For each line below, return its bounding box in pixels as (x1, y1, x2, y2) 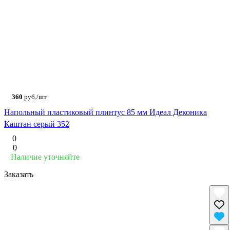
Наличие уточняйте (11, 152, 80, 162)
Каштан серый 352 (4, 120, 69, 129)
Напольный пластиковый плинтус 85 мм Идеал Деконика (4, 108, 207, 117)
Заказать (4, 170, 33, 179)
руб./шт (23, 93, 47, 101)
